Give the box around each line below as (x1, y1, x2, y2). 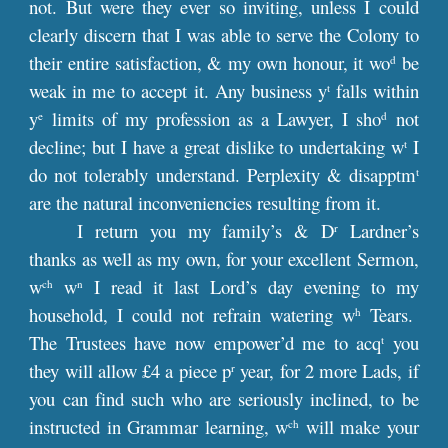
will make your (299, 414, 419, 439)
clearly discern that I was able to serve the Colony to (29, 22, 419, 47)
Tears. (360, 302, 419, 327)
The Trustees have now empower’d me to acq (29, 330, 382, 355)
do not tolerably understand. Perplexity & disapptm (29, 162, 416, 187)
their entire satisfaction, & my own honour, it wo (29, 50, 390, 75)
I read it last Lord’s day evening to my (83, 274, 419, 299)
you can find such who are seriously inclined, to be (29, 386, 419, 411)
